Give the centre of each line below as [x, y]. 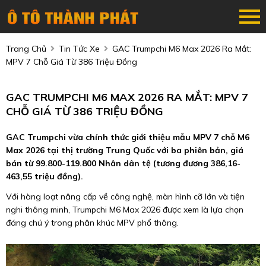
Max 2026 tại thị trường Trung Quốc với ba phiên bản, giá [125, 150]
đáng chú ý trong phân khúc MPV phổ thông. [92, 223]
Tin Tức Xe [79, 49]
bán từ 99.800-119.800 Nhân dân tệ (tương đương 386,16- [123, 163]
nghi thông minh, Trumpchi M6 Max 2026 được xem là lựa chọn [125, 210]
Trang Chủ [26, 49]
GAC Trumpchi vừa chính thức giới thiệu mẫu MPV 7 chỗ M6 [128, 137]
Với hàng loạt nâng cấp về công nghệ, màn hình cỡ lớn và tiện [125, 197]
